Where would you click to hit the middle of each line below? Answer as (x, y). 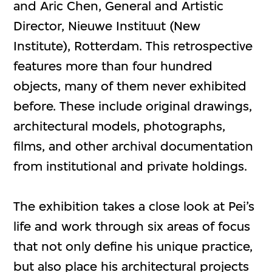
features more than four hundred (113, 66)
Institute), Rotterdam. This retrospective (133, 46)
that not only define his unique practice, (133, 246)
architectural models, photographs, (120, 126)
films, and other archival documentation (134, 146)
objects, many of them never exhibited (130, 86)
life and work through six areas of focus (132, 226)
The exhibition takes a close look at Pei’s (134, 206)
